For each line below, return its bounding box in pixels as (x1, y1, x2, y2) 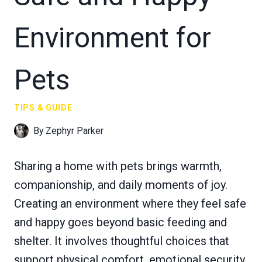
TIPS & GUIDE (14, 102, 73, 112)
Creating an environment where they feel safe (14, 196, 246, 211)
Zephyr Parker (46, 125, 104, 136)
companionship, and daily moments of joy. (14, 177, 227, 192)
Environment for (14, 20, 211, 54)
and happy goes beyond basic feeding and (14, 215, 227, 229)
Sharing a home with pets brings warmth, (14, 158, 222, 173)
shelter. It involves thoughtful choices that (14, 233, 229, 248)
